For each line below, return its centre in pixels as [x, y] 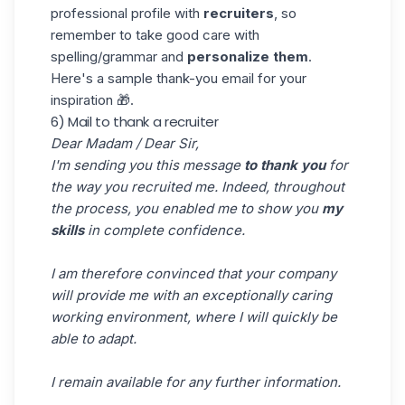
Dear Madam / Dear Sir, [125, 143]
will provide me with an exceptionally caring [191, 295]
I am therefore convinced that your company [193, 273]
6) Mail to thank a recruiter [135, 121]
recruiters [239, 13]
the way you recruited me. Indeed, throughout [198, 186]
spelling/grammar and [119, 56]
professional [89, 13]
